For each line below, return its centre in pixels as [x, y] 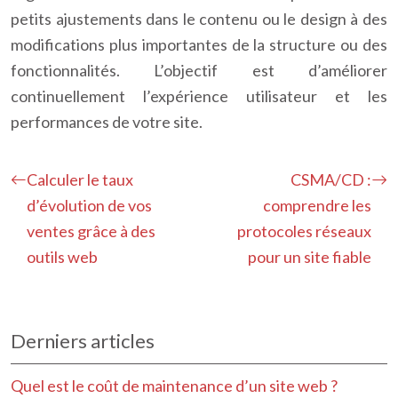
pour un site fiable [310, 257]
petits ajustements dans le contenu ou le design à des [199, 19]
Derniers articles [83, 341]
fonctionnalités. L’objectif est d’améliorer [199, 70]
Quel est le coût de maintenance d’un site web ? [174, 386]
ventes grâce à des [91, 231]
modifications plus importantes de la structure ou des [199, 44]
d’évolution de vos [89, 205]
